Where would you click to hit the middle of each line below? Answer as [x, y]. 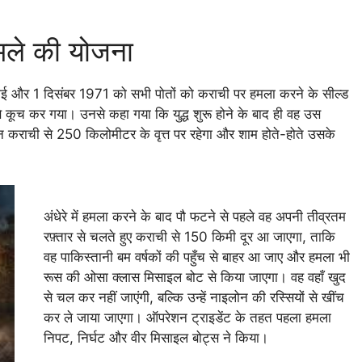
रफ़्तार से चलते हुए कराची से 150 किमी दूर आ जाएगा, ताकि [190, 237]
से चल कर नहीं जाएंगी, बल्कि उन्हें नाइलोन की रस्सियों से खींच [194, 298]
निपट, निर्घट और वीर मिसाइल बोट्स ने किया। [156, 338]
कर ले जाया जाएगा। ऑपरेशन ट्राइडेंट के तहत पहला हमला [188, 318]
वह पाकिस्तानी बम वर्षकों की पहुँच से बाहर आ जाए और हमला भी [197, 257]
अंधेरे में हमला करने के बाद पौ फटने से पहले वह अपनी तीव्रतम [195, 217]
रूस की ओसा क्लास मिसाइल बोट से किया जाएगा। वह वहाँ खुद [195, 278]
